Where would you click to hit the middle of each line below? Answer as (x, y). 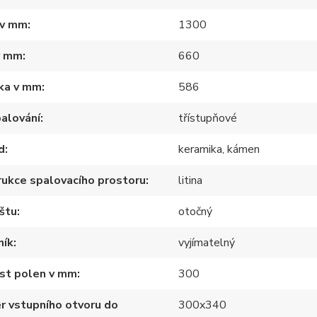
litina (191, 180)
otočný (196, 212)
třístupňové (208, 118)
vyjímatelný (207, 243)
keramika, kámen (219, 149)
